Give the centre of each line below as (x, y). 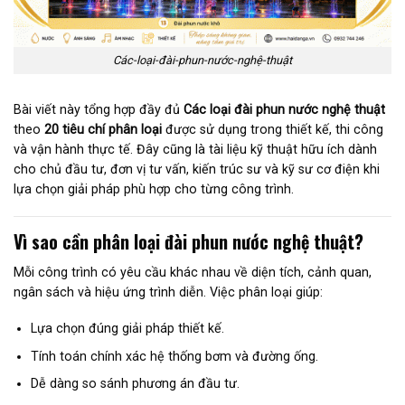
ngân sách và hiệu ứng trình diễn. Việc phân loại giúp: (168, 292)
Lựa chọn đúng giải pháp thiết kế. (127, 329)
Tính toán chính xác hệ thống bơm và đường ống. (174, 356)
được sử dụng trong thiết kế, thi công (273, 130)
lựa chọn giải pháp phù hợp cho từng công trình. (154, 189)
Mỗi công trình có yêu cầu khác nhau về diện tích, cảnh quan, (193, 272)
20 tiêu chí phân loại (103, 130)
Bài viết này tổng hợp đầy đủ (99, 110)
